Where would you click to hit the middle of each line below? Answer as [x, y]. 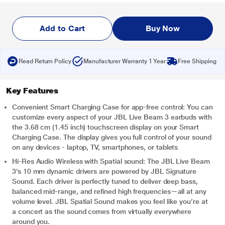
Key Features [32, 91]
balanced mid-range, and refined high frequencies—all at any [109, 191]
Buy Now [163, 28]
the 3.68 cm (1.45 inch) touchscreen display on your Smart [106, 127]
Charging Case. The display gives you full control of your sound [112, 137]
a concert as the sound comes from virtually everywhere [102, 211]
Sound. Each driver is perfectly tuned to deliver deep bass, [105, 181]
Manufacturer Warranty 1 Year [125, 61]
